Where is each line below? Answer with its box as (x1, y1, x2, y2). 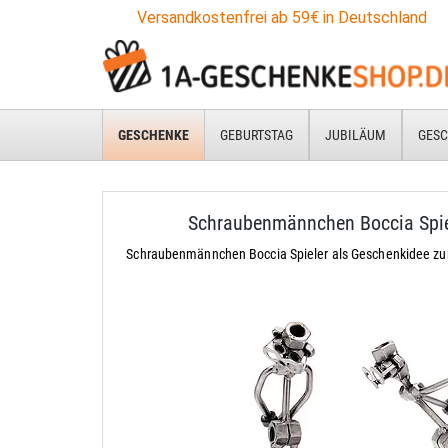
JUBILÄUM (325, 127, 386, 143)
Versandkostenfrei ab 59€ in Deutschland (137, 8, 427, 27)
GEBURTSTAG (220, 127, 293, 143)
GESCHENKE (118, 127, 189, 143)
